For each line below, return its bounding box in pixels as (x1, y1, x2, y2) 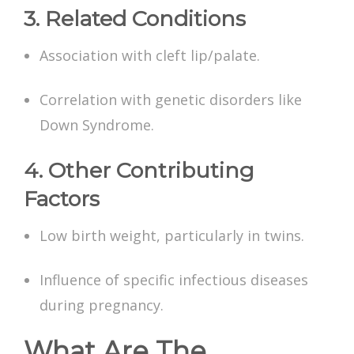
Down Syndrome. (40, 115, 154, 135)
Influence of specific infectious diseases (40, 270, 308, 290)
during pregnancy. (40, 296, 164, 315)
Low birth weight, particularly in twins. (40, 226, 304, 246)
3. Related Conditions (24, 6, 246, 32)
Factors (24, 186, 100, 213)
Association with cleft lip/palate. (40, 46, 260, 66)
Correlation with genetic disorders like (40, 90, 302, 110)
